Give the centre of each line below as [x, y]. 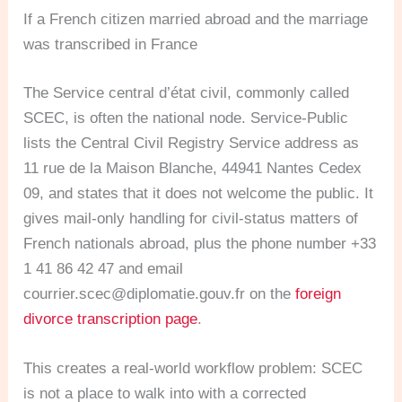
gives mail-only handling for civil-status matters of [191, 218]
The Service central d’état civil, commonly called [187, 92]
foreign [319, 293]
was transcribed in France [111, 45]
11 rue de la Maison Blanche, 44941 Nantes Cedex [193, 168]
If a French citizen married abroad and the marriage [196, 20]
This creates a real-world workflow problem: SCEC [193, 369]
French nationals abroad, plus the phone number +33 [200, 243]
